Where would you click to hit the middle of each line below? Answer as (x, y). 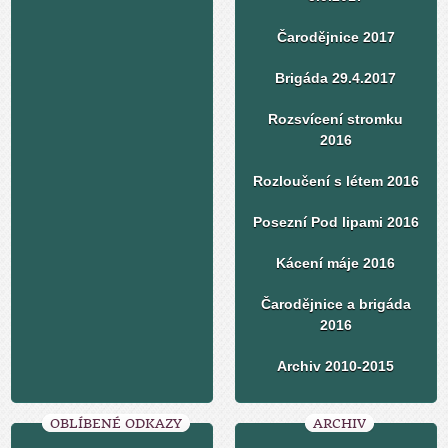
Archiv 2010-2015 (336, 366)
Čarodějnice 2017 (335, 37)
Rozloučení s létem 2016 (335, 181)
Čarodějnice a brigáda (335, 304)
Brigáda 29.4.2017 (336, 78)
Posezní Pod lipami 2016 (335, 222)
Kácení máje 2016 (336, 263)
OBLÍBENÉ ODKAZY (115, 424)
